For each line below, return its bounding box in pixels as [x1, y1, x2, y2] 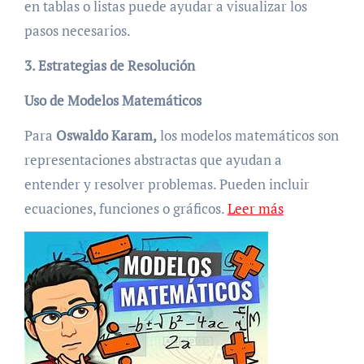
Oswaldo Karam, [55, 126, 157, 145]
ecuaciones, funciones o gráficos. [24, 199, 227, 219]
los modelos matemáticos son [156, 126, 339, 145]
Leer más [227, 199, 284, 219]
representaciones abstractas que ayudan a [24, 150, 282, 170]
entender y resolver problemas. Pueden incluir [24, 175, 310, 194]
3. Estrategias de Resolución [24, 56, 195, 76]
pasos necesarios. [24, 21, 131, 41]
